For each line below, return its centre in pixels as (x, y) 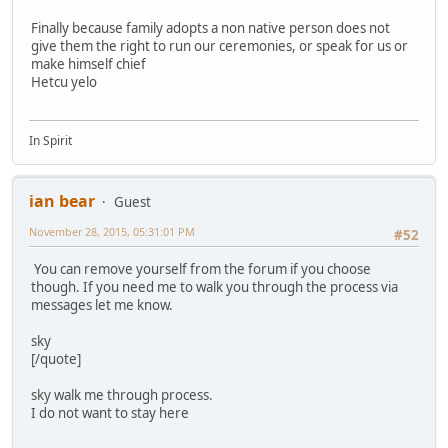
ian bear (62, 201)
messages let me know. (102, 305)
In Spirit (50, 140)
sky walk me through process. (122, 395)
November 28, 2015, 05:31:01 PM (112, 231)
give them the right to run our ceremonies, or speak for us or (219, 45)
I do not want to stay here (110, 413)
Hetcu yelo (64, 81)
